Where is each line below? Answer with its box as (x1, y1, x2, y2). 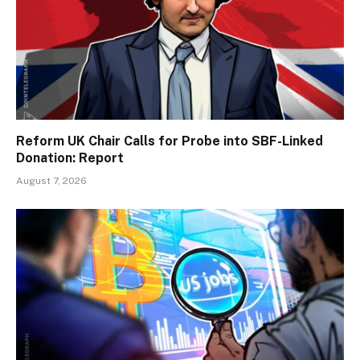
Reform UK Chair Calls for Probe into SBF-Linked (16, 133, 323, 149)
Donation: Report (16, 150, 124, 166)
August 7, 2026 (16, 175, 87, 187)
